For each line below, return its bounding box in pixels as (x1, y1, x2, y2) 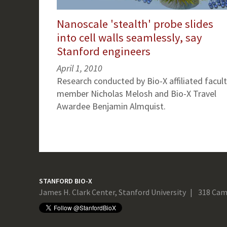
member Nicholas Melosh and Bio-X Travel (56, 88, 216, 100)
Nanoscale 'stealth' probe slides (56, 17, 213, 31)
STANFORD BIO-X (39, 176, 92, 186)
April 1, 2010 (56, 62, 102, 74)
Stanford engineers (56, 44, 150, 59)
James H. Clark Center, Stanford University (39, 187, 186, 198)
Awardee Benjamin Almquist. (56, 100, 166, 112)
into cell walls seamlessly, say (56, 30, 202, 45)
